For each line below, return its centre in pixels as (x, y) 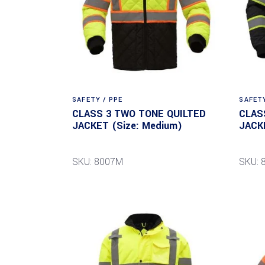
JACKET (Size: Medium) (127, 125)
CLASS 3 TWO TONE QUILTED (139, 114)
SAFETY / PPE (98, 99)
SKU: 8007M (98, 161)
